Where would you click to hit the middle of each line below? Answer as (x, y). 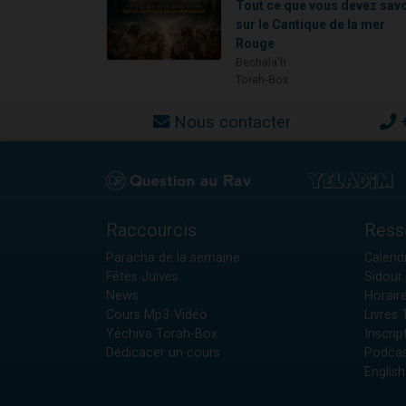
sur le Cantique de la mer (311, 25)
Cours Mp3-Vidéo (157, 315)
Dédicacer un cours (163, 353)
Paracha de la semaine (173, 258)
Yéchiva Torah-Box (162, 334)
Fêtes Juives (142, 277)
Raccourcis (151, 231)
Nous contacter (232, 122)
